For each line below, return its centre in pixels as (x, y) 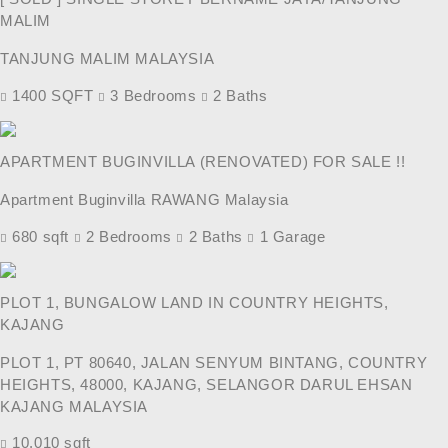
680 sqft (40, 236)
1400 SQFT (53, 95)
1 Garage (290, 236)
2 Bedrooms (129, 236)
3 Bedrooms (153, 95)
